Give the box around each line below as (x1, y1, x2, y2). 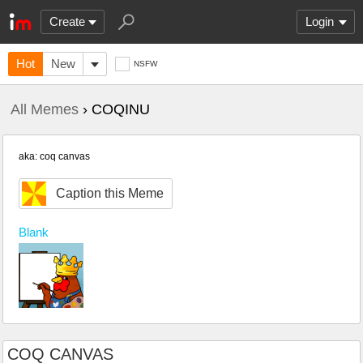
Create (49, 15, 85, 28)
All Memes (11, 101, 79, 117)
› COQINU (79, 101, 150, 117)
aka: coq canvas (19, 151, 90, 162)
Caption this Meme (56, 186, 164, 200)
